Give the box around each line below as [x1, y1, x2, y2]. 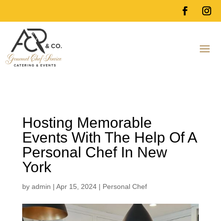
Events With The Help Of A [22, 129, 196, 146]
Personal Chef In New [22, 144, 167, 160]
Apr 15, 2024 [56, 182, 97, 190]
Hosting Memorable [22, 114, 152, 131]
